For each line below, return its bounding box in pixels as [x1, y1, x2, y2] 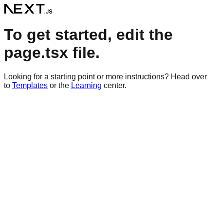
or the [50, 81, 69, 90]
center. [104, 81, 127, 90]
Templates [12, 81, 48, 90]
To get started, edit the [4, 26, 173, 44]
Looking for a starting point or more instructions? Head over [4, 72, 207, 81]
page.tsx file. [4, 44, 100, 62]
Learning [71, 81, 102, 90]
